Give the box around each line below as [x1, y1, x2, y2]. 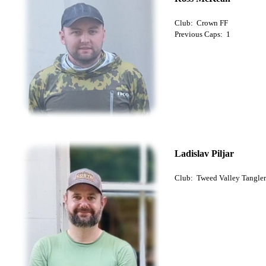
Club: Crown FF [174, 18, 228, 27]
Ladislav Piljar [174, 148, 234, 159]
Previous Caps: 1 [174, 29, 230, 39]
